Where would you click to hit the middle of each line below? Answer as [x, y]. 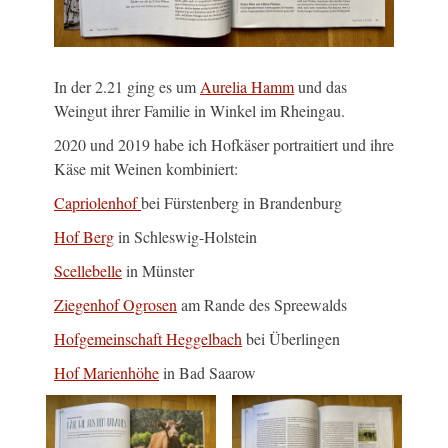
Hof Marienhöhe [106, 373]
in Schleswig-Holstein [185, 237]
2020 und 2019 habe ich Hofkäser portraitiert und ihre [224, 145]
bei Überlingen [291, 339]
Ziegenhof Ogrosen [115, 305]
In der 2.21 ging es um [127, 87]
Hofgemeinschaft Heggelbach [148, 339]
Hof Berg [84, 237]
